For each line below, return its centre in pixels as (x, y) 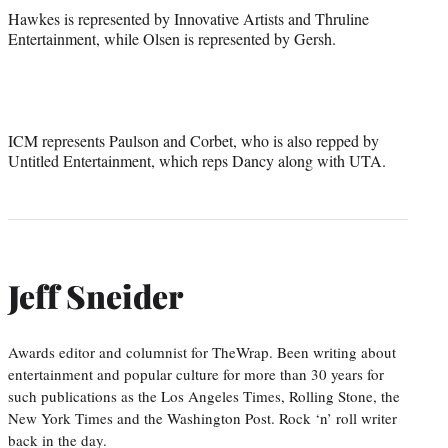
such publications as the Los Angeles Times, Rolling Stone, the (204, 395)
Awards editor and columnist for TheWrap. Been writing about (202, 351)
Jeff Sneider (95, 296)
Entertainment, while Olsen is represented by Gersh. (172, 38)
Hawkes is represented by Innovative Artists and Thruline (188, 18)
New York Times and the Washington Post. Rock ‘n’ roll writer (202, 417)
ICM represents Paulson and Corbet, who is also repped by (193, 140)
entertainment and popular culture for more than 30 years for (196, 373)
